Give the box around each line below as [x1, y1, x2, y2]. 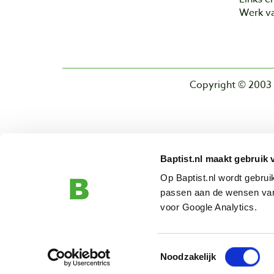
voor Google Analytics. [160, 202, 257, 213]
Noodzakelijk [160, 251, 217, 262]
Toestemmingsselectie [160, 242, 251, 253]
